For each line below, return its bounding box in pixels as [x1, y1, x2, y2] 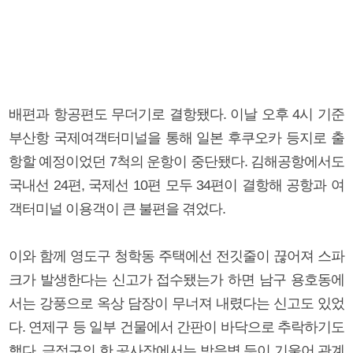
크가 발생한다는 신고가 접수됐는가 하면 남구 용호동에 [9, 271, 344, 288]
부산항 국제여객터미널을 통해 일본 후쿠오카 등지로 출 [9, 129, 344, 146]
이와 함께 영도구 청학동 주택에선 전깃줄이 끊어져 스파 [9, 247, 344, 264]
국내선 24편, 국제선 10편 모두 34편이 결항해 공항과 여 [9, 176, 344, 193]
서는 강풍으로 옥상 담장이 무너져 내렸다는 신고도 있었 [9, 295, 344, 311]
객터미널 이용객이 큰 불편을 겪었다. [9, 200, 225, 217]
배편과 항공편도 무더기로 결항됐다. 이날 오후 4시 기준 [9, 106, 344, 122]
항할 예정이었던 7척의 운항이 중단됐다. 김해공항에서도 [9, 153, 344, 169]
